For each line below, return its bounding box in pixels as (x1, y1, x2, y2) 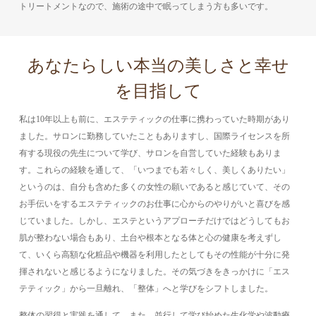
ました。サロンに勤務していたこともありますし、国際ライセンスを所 (19, 131, 291, 142)
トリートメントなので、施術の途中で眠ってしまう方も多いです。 (19, 1, 274, 12)
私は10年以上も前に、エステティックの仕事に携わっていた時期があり (19, 114, 291, 125)
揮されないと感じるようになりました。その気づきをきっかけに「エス (19, 267, 291, 277)
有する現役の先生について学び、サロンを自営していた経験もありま (19, 148, 282, 159)
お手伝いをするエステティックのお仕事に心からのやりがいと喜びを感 (19, 199, 291, 209)
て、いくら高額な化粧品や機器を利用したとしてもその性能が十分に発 (19, 250, 291, 260)
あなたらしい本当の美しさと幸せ (27, 56, 289, 75)
